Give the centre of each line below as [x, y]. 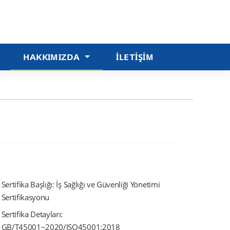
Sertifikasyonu [25, 197]
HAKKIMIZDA [53, 57]
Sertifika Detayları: [32, 214]
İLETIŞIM [135, 57]
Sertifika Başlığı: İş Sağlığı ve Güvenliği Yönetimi [81, 185]
